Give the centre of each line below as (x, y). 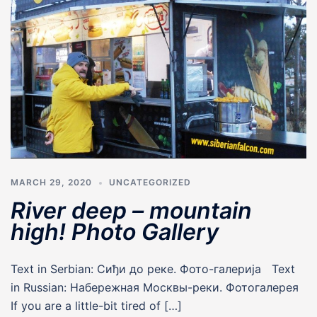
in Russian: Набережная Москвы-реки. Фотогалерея (158, 287)
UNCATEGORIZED (150, 182)
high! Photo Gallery (115, 231)
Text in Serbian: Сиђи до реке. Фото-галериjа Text (153, 269)
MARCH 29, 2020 (51, 182)
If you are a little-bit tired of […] (96, 305)
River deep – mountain (131, 210)
